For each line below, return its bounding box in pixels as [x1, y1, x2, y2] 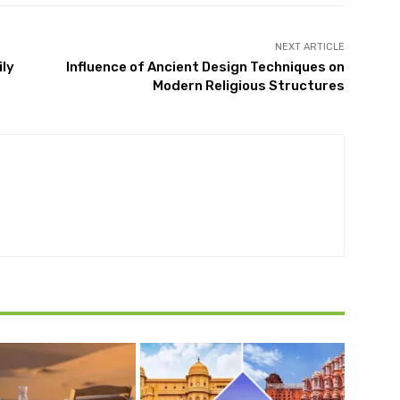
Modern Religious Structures [152, 77, 345, 94]
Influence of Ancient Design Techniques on [65, 58, 345, 75]
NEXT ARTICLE [274, 40, 345, 53]
